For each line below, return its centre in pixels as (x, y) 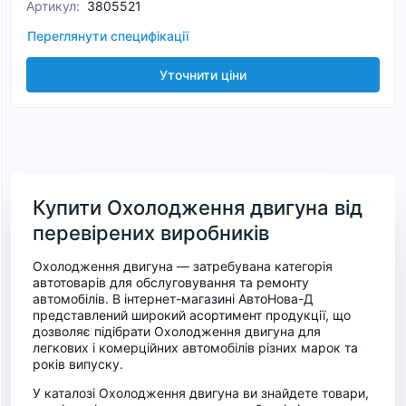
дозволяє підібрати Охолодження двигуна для (177, 331)
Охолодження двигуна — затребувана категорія (183, 266)
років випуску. (78, 364)
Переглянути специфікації (108, 36)
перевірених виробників (151, 233)
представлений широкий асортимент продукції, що (192, 315)
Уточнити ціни (203, 75)
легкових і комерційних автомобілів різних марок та (195, 348)
